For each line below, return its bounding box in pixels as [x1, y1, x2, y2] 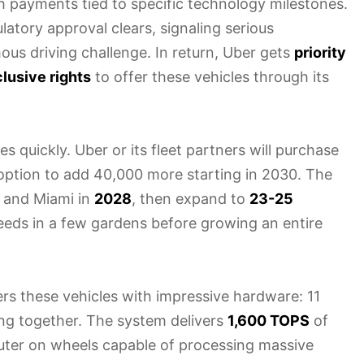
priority [294, 43, 346, 61]
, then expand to [132, 189, 249, 207]
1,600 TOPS [227, 311, 310, 329]
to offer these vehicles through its [91, 67, 329, 85]
